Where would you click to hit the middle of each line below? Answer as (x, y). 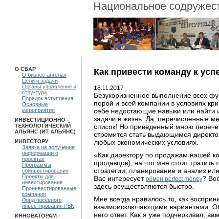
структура (34, 92)
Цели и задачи (40, 81)
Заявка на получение (48, 147)
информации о (40, 153)
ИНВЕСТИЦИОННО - (42, 120)
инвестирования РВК (48, 206)
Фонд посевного (42, 200)
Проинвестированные (49, 188)
